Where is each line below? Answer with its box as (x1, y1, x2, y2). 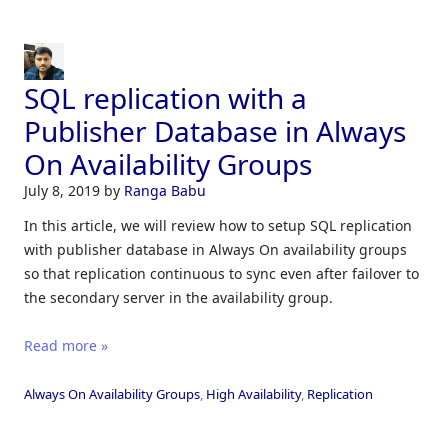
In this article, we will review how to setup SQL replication (24, 215, 412, 235)
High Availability (206, 384, 301, 403)
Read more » (24, 335, 108, 355)
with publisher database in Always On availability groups (24, 239, 407, 259)
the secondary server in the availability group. (24, 287, 333, 307)
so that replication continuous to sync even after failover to (24, 263, 419, 283)
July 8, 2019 (24, 180, 104, 200)
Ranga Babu (124, 180, 206, 200)
